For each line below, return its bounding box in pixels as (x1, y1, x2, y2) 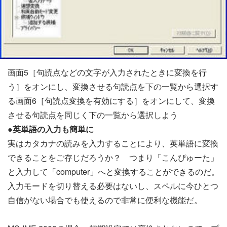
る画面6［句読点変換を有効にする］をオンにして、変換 (8, 94, 215, 106)
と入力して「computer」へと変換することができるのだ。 (8, 165, 219, 177)
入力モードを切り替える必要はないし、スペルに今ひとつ (8, 179, 218, 192)
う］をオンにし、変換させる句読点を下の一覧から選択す (8, 80, 218, 92)
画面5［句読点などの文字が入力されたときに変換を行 (8, 66, 207, 78)
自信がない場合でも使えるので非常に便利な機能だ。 (8, 194, 202, 206)
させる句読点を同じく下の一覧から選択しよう (8, 108, 178, 121)
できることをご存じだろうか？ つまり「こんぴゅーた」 (8, 151, 218, 163)
